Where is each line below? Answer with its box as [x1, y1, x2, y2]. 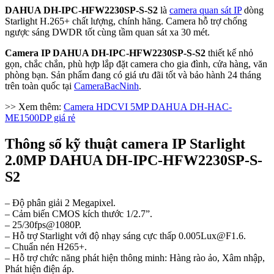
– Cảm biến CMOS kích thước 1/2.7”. [5, 208, 152, 219]
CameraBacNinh [74, 80, 139, 91]
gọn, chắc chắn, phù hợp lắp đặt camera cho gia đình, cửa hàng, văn [5, 58, 267, 69]
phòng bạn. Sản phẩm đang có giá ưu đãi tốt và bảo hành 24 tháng [5, 69, 261, 80]
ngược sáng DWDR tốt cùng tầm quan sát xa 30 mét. [5, 26, 210, 37]
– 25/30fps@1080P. [5, 219, 81, 230]
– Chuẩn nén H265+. [5, 241, 87, 252]
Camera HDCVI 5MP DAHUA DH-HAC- [64, 101, 232, 112]
